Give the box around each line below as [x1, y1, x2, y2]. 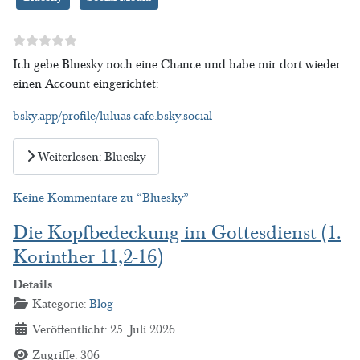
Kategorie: [29, 295, 89, 312]
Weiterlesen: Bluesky [35, 148, 145, 165]
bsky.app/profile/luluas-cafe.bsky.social [13, 108, 212, 125]
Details [13, 276, 52, 292]
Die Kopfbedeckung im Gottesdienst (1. [13, 219, 341, 244]
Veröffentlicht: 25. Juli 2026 [32, 321, 175, 337]
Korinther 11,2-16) [13, 243, 163, 268]
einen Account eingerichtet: [13, 76, 158, 92]
